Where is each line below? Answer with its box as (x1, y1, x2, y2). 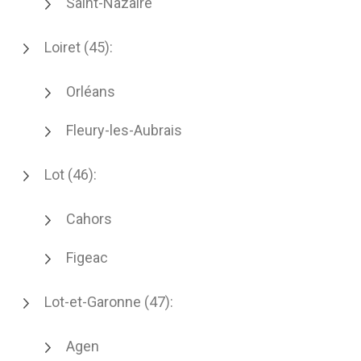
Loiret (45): (44, 39, 113, 56)
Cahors (66, 210, 112, 227)
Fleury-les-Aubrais (66, 122, 182, 139)
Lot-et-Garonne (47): (44, 293, 173, 310)
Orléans (66, 83, 115, 100)
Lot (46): (44, 166, 97, 183)
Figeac (66, 249, 108, 266)
